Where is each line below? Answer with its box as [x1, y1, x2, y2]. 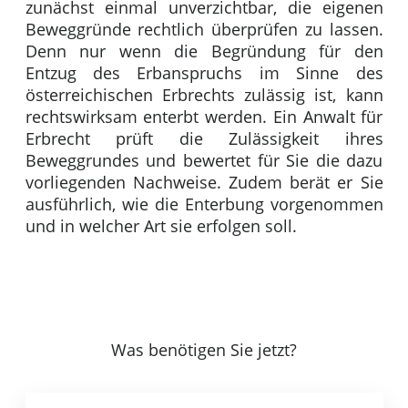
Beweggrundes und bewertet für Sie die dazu [25, 149, 383, 172]
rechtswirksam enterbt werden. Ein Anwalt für [25, 106, 383, 128]
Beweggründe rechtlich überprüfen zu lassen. [25, 18, 383, 41]
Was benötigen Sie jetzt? [111, 339, 297, 362]
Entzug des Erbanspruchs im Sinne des [25, 62, 383, 85]
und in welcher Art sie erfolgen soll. [25, 215, 297, 238]
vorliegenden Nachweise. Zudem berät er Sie [25, 171, 383, 194]
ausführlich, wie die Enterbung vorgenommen [25, 193, 383, 216]
